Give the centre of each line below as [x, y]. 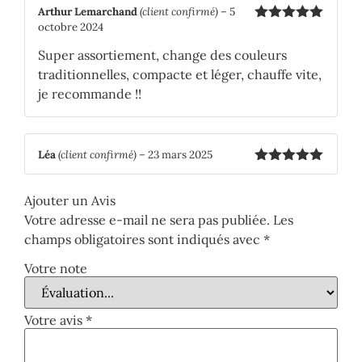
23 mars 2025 [180, 155]
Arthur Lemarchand [89, 12]
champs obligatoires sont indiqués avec [144, 239]
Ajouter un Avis [70, 200]
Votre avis [55, 320]
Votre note [56, 268]
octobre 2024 [71, 27]
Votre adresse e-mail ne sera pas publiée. [147, 219]
